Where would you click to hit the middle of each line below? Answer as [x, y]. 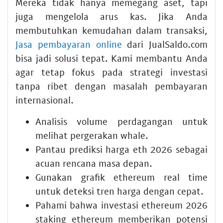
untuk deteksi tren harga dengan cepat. [119, 191]
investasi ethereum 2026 [154, 205]
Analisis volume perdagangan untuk [121, 121]
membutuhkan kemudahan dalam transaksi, [111, 30]
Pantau [52, 149]
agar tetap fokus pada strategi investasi [111, 72]
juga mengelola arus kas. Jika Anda [111, 16]
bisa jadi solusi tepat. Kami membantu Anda [111, 58]
